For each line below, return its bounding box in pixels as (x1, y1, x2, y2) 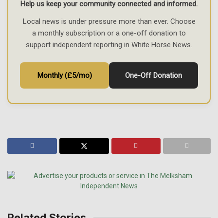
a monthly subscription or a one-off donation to (32, 29, 186, 37)
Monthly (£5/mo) (37, 71, 92, 80)
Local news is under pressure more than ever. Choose (22, 17, 196, 26)
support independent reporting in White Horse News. (26, 40, 192, 49)
